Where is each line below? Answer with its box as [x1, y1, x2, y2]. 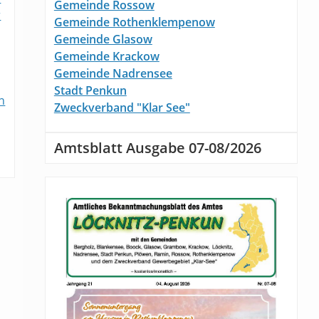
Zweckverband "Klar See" [53, 100, 190, 116]
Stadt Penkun [53, 83, 127, 99]
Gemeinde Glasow [53, 31, 152, 48]
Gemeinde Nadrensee [53, 66, 172, 82]
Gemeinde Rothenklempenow [53, 14, 215, 31]
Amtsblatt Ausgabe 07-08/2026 [53, 138, 261, 158]
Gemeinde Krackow [53, 48, 159, 65]
